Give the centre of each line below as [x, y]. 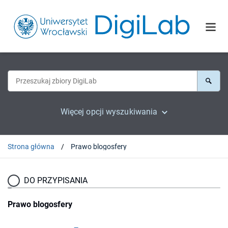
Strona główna [31, 146]
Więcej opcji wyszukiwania [109, 111]
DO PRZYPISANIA [56, 180]
